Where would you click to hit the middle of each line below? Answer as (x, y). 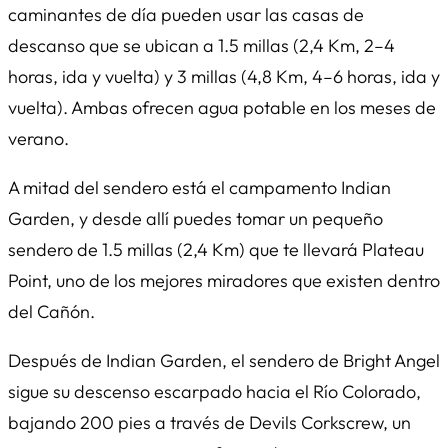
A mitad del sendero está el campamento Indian (199, 187)
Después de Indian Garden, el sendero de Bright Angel (224, 360)
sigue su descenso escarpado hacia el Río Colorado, (214, 391)
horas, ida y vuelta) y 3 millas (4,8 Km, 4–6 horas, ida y (224, 76)
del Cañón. (51, 311)
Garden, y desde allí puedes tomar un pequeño (195, 218)
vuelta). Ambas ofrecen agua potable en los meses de (222, 107)
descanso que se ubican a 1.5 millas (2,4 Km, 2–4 (201, 45)
